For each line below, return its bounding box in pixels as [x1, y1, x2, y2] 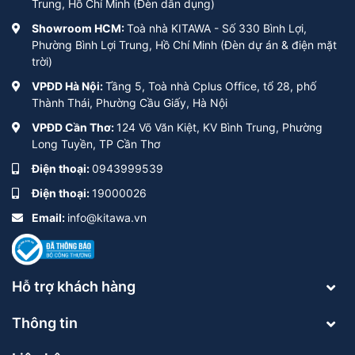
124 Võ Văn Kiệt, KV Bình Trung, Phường [116, 120, 323, 135]
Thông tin [12, 314, 78, 331]
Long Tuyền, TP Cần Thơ [32, 137, 160, 151]
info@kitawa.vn [67, 211, 147, 225]
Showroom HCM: [32, 21, 127, 36]
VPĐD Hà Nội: [32, 79, 105, 94]
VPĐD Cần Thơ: [32, 120, 116, 135]
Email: [32, 211, 67, 225]
